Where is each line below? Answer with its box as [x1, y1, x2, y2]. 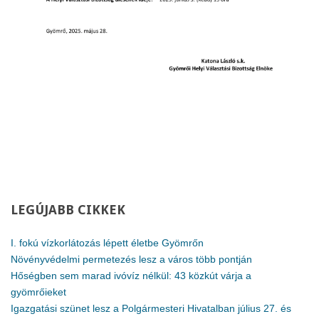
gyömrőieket [11, 286, 66, 298]
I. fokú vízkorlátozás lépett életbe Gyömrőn [11, 237, 204, 249]
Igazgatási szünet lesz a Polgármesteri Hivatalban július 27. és [11, 303, 291, 315]
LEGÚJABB [11, 202, 74, 218]
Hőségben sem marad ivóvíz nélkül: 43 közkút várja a [11, 270, 251, 282]
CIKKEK [74, 202, 125, 218]
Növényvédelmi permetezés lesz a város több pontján [11, 253, 252, 266]
